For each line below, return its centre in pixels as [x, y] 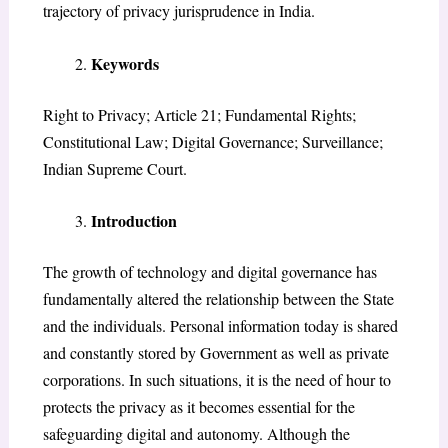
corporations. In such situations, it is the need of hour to [216, 380]
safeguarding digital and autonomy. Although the [196, 434]
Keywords [124, 63]
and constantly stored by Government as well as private [215, 353]
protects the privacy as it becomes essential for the [198, 407]
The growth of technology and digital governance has [209, 272]
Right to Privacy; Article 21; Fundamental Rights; [199, 114]
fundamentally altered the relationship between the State [218, 299]
